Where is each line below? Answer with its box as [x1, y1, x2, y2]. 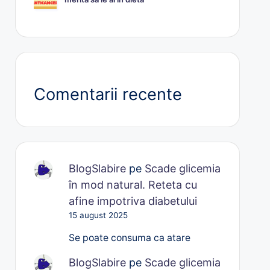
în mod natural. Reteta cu [69, 178, 198, 191]
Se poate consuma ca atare [69, 231, 191, 243]
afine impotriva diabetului [69, 194, 198, 207]
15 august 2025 [69, 210, 128, 220]
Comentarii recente [33, 84, 182, 104]
